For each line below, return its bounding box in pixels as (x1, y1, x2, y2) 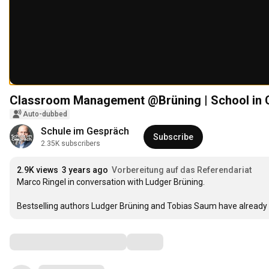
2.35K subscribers (41, 139, 100, 148)
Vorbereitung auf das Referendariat (112, 165, 252, 175)
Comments (9, 234, 69, 249)
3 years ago (62, 165, 108, 175)
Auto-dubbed (23, 110, 67, 119)
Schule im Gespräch (41, 125, 129, 138)
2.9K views (17, 165, 58, 175)
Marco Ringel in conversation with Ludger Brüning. (17, 177, 205, 187)
